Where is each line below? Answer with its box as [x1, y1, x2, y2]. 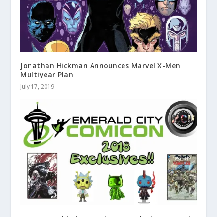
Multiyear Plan [20, 69, 74, 79]
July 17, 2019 [20, 82, 55, 91]
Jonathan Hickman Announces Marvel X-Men [20, 61, 181, 70]
